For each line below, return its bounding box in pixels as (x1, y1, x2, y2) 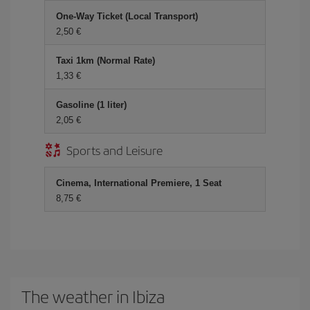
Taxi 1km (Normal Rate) (56, 55, 155, 66)
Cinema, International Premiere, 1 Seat (56, 178, 221, 188)
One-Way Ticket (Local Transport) (56, 11, 198, 21)
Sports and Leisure (66, 141, 163, 158)
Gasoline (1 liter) (56, 100, 127, 110)
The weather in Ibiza (21, 284, 165, 308)
